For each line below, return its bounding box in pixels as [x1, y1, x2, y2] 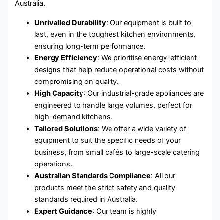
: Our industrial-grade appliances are [83, 88, 204, 98]
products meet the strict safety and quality [34, 183, 176, 192]
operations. [34, 159, 73, 168]
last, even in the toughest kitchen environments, [34, 29, 196, 39]
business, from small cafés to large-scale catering [34, 147, 200, 157]
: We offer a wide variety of [98, 124, 187, 133]
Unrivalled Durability [34, 18, 107, 27]
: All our [151, 171, 176, 180]
